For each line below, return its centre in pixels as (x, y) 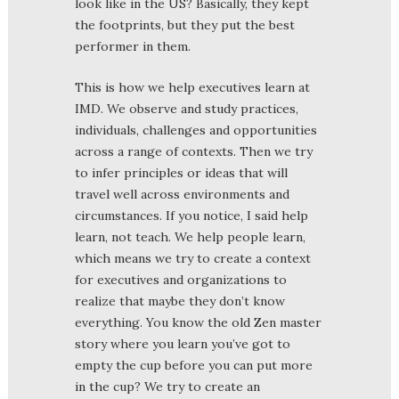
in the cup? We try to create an (167, 386)
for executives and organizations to (181, 279)
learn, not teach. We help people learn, (190, 236)
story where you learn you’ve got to (183, 343)
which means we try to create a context (193, 258)
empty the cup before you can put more (194, 365)
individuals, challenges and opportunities (196, 130)
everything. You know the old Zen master (198, 322)
